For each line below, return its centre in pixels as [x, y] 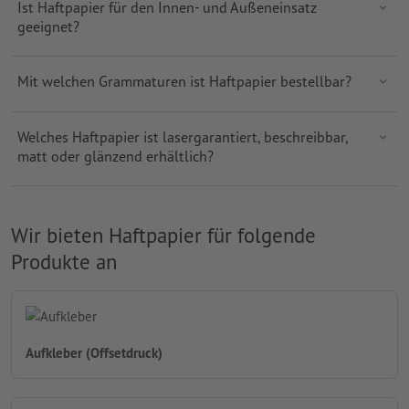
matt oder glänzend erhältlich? [115, 155]
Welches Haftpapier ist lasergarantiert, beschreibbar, [182, 136]
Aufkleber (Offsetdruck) [94, 353]
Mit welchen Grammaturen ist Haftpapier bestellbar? [184, 81]
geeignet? [48, 26]
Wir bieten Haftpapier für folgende [163, 236]
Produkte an [64, 262]
